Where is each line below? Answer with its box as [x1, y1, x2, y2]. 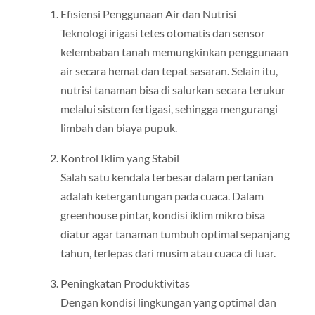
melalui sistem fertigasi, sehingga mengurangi [60, 101, 278, 115]
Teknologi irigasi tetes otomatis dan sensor [60, 25, 265, 39]
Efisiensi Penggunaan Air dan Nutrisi [60, 6, 236, 20]
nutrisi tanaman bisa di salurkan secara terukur [60, 82, 285, 96]
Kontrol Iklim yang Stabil [60, 150, 179, 165]
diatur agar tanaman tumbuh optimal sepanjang [60, 226, 290, 240]
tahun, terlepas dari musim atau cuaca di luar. [60, 245, 276, 259]
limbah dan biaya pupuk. [60, 120, 177, 134]
